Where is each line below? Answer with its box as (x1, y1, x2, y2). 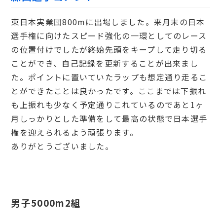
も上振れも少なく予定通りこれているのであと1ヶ (11, 98, 204, 110)
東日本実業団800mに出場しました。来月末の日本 (11, 15, 205, 28)
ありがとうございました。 (11, 140, 114, 152)
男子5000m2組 (11, 195, 81, 209)
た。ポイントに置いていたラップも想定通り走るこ (11, 71, 208, 83)
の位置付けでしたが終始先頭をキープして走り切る (11, 43, 207, 55)
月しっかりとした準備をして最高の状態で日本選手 (11, 112, 208, 124)
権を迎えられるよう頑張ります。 (11, 126, 138, 138)
